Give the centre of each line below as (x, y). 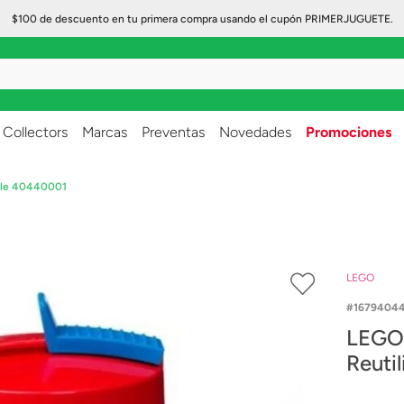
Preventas (173, 132)
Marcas (105, 132)
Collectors (35, 132)
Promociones (349, 132)
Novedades (255, 132)
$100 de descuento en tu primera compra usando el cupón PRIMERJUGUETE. (202, 19)
